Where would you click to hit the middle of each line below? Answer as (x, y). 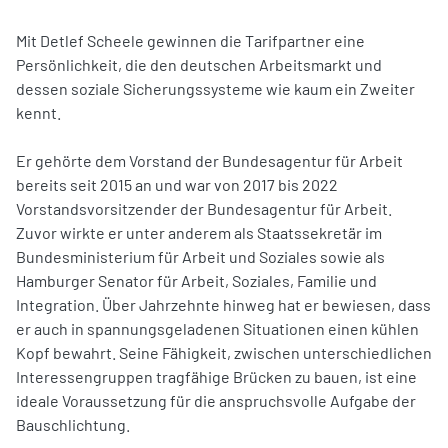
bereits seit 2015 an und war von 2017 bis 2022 (177, 184)
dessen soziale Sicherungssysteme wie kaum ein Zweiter (215, 88)
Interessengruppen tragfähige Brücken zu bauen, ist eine (216, 376)
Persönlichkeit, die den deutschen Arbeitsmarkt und (199, 64)
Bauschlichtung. (73, 424)
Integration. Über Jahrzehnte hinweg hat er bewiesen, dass (223, 304)
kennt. (38, 112)
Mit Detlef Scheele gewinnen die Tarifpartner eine (190, 40)
